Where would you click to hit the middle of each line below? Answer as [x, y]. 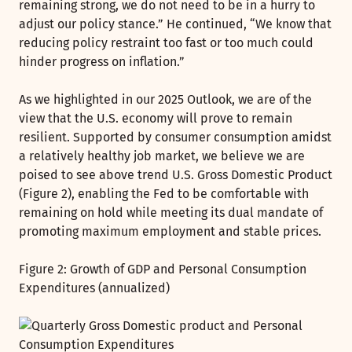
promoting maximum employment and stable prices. [170, 231]
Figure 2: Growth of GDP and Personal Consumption [163, 269]
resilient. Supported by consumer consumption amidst [175, 137]
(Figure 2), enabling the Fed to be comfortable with [164, 193]
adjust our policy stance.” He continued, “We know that [175, 24]
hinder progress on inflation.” [103, 61]
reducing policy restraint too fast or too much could [166, 42]
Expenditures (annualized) [94, 288]
